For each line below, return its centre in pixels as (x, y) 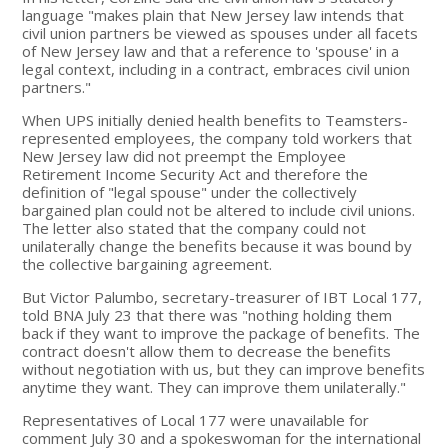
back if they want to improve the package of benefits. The (221, 332)
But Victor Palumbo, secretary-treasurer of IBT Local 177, (222, 296)
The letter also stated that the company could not (194, 227)
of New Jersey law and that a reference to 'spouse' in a (211, 50)
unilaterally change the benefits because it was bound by (217, 245)
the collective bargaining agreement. (147, 263)
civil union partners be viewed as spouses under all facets (220, 32)
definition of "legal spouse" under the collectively (190, 191)
